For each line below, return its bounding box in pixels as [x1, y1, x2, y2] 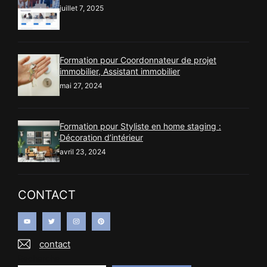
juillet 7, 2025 [60, 3, 104, 13]
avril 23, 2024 [60, 147, 106, 156]
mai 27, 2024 [60, 80, 103, 90]
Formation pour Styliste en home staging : [60, 120, 221, 131]
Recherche [18, 253, 60, 264]
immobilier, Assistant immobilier [60, 66, 180, 76]
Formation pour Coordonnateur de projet [60, 54, 216, 65]
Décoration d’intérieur [60, 132, 143, 142]
